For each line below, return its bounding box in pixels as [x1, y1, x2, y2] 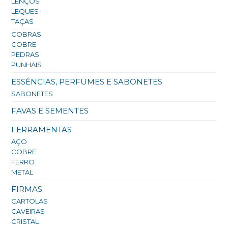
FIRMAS [11, 184, 43, 194]
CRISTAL [11, 217, 39, 226]
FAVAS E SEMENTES [11, 106, 89, 116]
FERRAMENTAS [11, 125, 72, 135]
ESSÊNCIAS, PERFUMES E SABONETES [11, 77, 163, 87]
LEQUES [11, 7, 39, 16]
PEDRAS [11, 50, 40, 59]
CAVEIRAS [11, 207, 45, 216]
